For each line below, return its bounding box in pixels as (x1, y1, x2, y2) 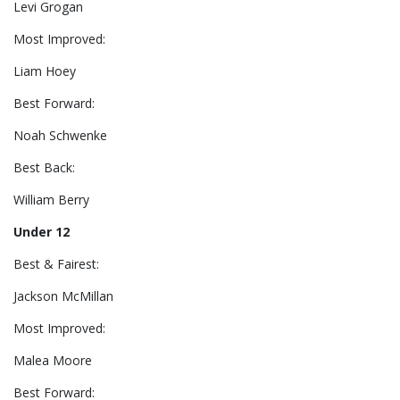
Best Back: (13, 159, 79, 177)
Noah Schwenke (13, 127, 107, 145)
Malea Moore (13, 352, 92, 370)
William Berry (13, 191, 89, 209)
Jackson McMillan (13, 287, 113, 305)
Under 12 (13, 223, 70, 241)
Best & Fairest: (13, 255, 99, 273)
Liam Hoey (13, 62, 76, 80)
